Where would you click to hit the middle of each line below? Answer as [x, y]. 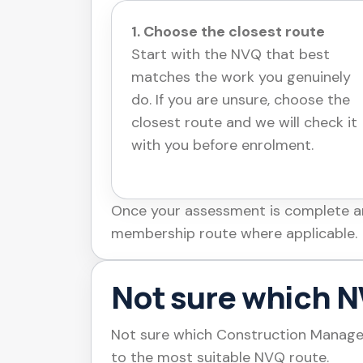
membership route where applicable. [234, 234]
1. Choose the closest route [228, 32]
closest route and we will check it [244, 123]
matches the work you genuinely [241, 77]
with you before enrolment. [222, 145]
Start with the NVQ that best [231, 55]
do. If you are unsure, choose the [241, 100]
